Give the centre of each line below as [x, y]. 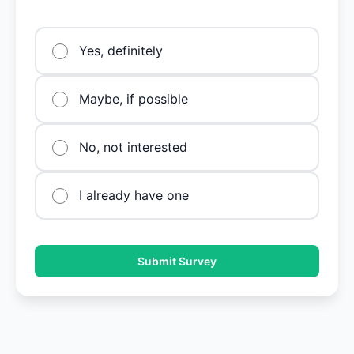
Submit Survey [177, 261]
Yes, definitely [121, 51]
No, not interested [133, 147]
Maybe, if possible [134, 99]
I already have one [134, 195]
